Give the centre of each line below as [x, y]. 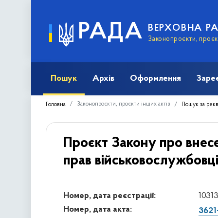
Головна [56, 104]
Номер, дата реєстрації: [109, 196]
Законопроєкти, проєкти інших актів [124, 104]
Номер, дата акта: [97, 209]
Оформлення [155, 78]
